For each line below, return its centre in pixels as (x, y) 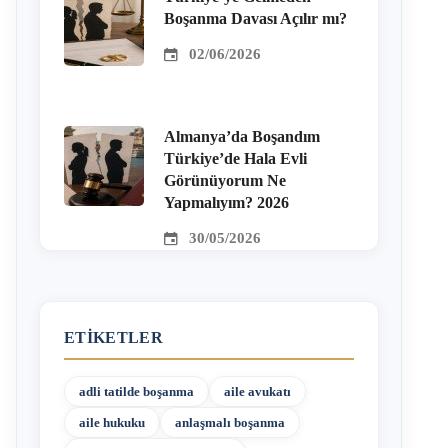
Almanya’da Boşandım (242, 136)
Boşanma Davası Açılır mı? (255, 18)
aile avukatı (257, 391)
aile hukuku (112, 422)
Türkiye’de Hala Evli (235, 158)
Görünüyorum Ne (225, 180)
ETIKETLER (113, 337)
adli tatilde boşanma (136, 391)
